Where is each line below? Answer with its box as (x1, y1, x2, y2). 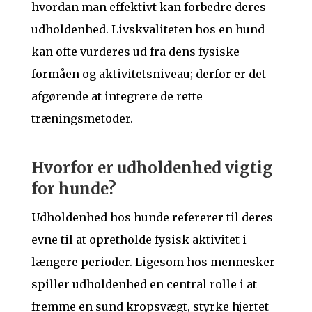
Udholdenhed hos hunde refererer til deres (31, 210, 273, 225)
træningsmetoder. (31, 111, 133, 126)
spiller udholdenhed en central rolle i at (31, 277, 257, 292)
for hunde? (31, 179, 116, 199)
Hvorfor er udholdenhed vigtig (31, 158, 273, 178)
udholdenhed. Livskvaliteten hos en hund (31, 22, 265, 37)
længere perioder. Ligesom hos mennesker (31, 255, 275, 270)
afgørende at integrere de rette (31, 89, 203, 104)
